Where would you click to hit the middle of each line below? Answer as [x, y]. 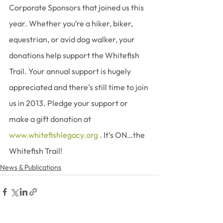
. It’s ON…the [122, 135]
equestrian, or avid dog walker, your [73, 39]
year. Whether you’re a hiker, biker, [72, 23]
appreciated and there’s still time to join [79, 87]
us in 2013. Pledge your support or [69, 103]
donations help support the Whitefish [75, 55]
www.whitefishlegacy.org [54, 135]
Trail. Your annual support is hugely [71, 71]
